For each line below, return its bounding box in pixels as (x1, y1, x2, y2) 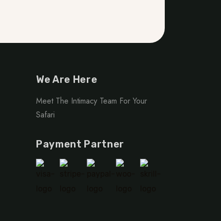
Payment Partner (36, 138, 124, 150)
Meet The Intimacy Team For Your (36, 95, 147, 107)
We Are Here (36, 73, 98, 85)
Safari (36, 109, 55, 120)
